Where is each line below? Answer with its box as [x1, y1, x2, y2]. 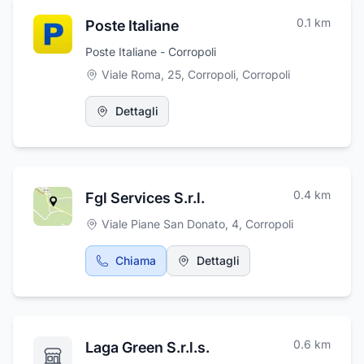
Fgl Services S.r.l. [85, 189, 205, 206]
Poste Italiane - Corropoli [85, 45, 216, 58]
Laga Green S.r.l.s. [85, 339, 210, 356]
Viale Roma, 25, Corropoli [102, 67, 236, 81]
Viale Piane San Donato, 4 [102, 217, 239, 231]
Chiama [115, 253, 156, 267]
